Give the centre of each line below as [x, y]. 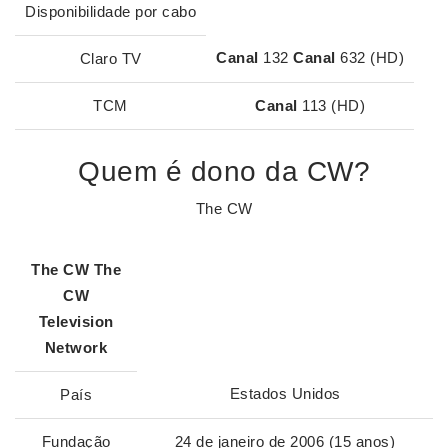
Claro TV [110, 58]
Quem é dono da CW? [224, 171]
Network [76, 347]
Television [76, 321]
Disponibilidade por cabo [110, 11]
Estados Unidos [285, 393]
